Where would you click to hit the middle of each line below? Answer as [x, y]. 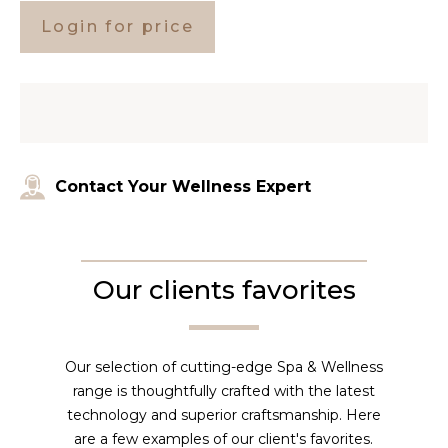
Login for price [117, 27]
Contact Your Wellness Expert [183, 187]
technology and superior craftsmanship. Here [223, 415]
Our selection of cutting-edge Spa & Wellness [223, 367]
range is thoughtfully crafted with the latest [223, 391]
